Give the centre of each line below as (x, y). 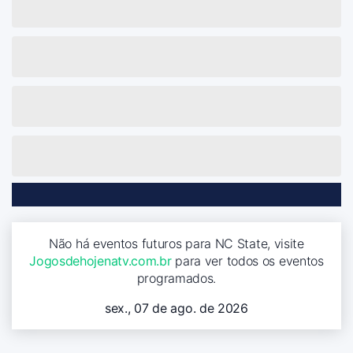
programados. (176, 278)
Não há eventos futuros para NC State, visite (176, 243)
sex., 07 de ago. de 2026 (176, 308)
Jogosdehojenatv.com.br (100, 260)
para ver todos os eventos (247, 260)
